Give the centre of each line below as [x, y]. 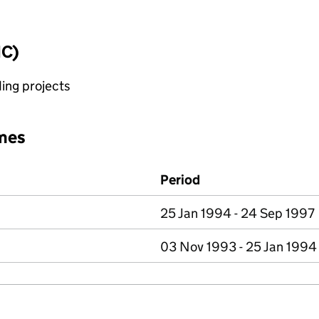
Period [180, 180]
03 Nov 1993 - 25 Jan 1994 [239, 247]
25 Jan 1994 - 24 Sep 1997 [237, 213]
